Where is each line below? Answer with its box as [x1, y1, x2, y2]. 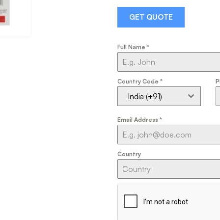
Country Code [117, 77, 160, 85]
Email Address [117, 115, 160, 123]
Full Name [117, 43, 147, 51]
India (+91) [128, 91, 162, 101]
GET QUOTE [129, 12, 173, 22]
